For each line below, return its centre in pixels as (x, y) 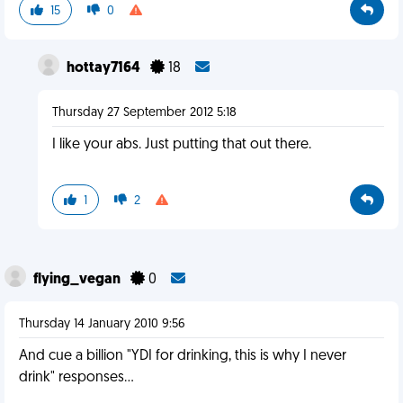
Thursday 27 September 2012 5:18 (144, 113)
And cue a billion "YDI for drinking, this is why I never (183, 356)
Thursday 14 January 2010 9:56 (102, 324)
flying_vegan (78, 280)
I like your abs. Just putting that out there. (181, 145)
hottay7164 (104, 68)
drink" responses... (76, 378)
